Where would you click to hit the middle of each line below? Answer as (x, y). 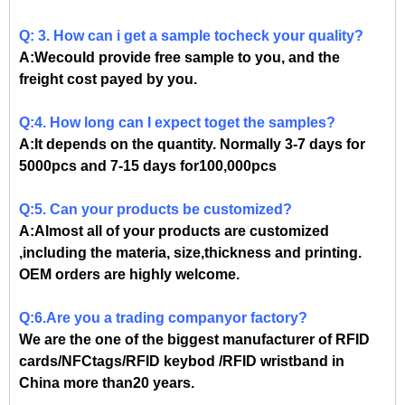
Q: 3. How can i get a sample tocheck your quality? (191, 36)
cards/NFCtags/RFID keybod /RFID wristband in (182, 362)
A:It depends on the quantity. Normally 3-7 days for (192, 145)
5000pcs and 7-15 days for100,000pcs (148, 166)
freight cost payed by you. (108, 80)
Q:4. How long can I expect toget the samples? (177, 123)
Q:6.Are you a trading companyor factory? (163, 318)
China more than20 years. (107, 383)
